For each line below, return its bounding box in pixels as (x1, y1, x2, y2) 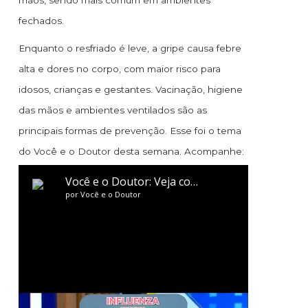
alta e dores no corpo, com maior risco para (19, 63, 221, 75)
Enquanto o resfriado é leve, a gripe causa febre (19, 43, 241, 54)
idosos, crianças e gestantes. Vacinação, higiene (19, 84, 243, 96)
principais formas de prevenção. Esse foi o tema (19, 125, 241, 137)
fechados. (19, 15, 64, 27)
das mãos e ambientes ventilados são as (19, 104, 207, 116)
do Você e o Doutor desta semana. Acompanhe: (19, 146, 244, 157)
